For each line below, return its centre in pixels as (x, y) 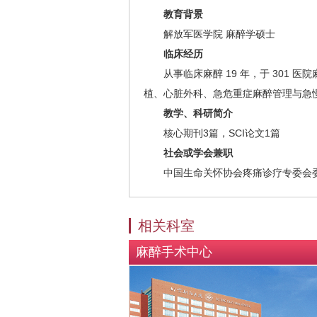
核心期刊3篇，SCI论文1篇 (212, 133)
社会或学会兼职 (188, 153)
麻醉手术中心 (174, 252)
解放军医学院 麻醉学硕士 (209, 34)
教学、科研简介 (188, 113)
